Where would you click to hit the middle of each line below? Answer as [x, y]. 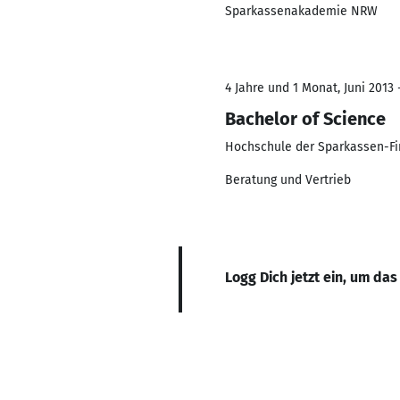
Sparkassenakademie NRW [301, 11]
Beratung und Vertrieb [288, 180]
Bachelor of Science [305, 119]
